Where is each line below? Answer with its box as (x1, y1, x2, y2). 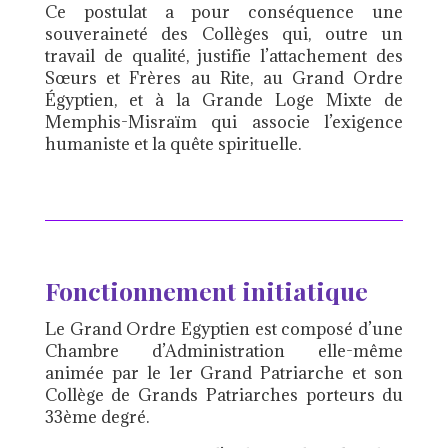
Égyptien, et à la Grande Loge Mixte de (44, 89, 404, 112)
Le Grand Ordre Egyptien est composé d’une (44, 318, 404, 341)
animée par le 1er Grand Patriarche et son (44, 362, 404, 385)
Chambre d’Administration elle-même (44, 340, 404, 363)
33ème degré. (44, 406, 149, 429)
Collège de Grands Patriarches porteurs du (44, 384, 404, 407)
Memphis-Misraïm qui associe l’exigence (44, 111, 404, 134)
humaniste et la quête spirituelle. (44, 133, 301, 156)
